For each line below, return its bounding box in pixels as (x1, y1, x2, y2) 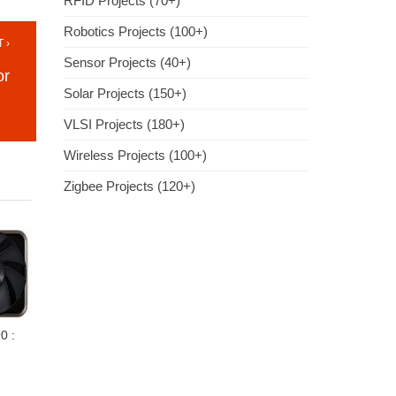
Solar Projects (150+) (64, 86, 187, 101)
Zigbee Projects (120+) (64, 179, 195, 194)
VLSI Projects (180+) (64, 117, 185, 132)
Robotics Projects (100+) (64, 24, 208, 39)
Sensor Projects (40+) (64, 55, 191, 70)
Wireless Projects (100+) (64, 148, 207, 163)
